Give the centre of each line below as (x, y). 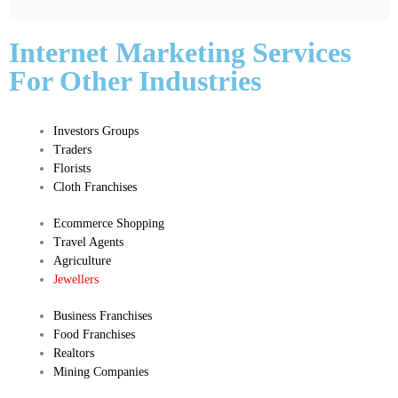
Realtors (74, 353)
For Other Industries (135, 80)
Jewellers (76, 279)
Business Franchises (103, 315)
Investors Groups (96, 131)
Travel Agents (88, 242)
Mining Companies (101, 371)
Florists (72, 168)
